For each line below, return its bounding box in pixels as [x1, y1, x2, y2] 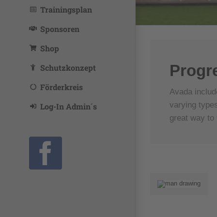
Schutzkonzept [40, 62, 96, 73]
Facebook [45, 152, 139, 177]
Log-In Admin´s [40, 101, 97, 112]
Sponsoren [40, 24, 79, 34]
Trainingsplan [40, 4, 92, 15]
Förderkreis [40, 82, 83, 93]
